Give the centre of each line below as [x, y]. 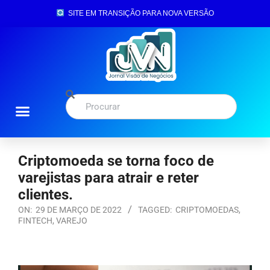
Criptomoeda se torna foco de [116, 161]
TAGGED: [155, 209]
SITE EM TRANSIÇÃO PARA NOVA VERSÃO [139, 13]
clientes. [46, 194]
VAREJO [72, 220]
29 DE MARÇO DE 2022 [79, 209]
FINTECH [35, 220]
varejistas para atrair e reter [108, 177]
